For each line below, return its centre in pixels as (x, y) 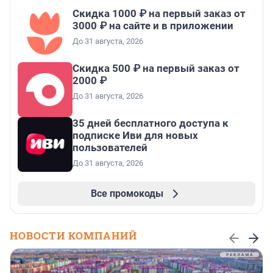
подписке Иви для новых (135, 136)
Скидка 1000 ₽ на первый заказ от (159, 14)
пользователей (110, 148)
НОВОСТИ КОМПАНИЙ (73, 236)
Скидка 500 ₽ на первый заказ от (156, 69)
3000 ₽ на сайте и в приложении (153, 26)
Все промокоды (127, 194)
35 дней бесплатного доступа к (151, 123)
